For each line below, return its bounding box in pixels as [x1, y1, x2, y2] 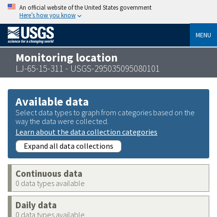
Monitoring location [15, 50, 118, 64]
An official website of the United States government [19, 3, 152, 11]
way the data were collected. [15, 116, 108, 126]
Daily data [15, 199, 57, 211]
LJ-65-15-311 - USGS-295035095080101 [15, 62, 160, 74]
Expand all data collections [24, 140, 113, 151]
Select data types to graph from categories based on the [15, 107, 195, 117]
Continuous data [15, 168, 82, 179]
